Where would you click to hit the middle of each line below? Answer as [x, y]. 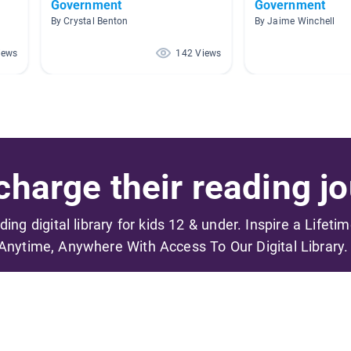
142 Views [199, 53]
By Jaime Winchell [295, 21]
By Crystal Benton [89, 21]
